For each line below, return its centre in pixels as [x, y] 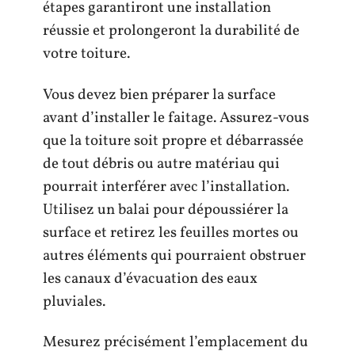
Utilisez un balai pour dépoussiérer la [166, 210]
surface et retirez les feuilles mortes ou [171, 233]
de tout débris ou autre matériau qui [161, 164]
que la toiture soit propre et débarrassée [173, 141]
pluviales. [74, 302]
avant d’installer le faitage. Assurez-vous [176, 118]
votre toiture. [86, 54]
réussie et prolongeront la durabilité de [171, 31]
